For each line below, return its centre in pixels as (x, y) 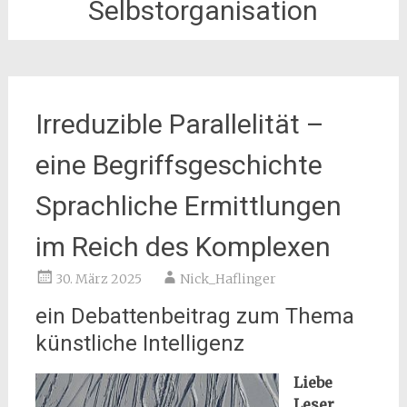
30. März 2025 (98, 279)
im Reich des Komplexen (183, 247)
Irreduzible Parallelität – (179, 124)
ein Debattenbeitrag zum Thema (194, 316)
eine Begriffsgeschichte (179, 165)
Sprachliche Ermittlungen (188, 206)
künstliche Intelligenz (139, 343)
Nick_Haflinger (228, 279)
